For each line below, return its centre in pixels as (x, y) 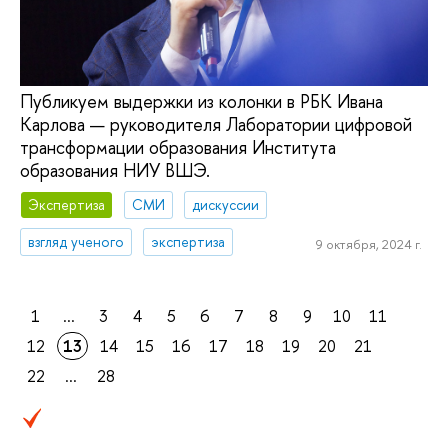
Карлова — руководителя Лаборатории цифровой (216, 125)
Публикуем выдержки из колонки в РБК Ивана (201, 102)
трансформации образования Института (178, 148)
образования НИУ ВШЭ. (115, 171)
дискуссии (226, 204)
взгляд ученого (76, 241)
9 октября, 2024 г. (368, 244)
